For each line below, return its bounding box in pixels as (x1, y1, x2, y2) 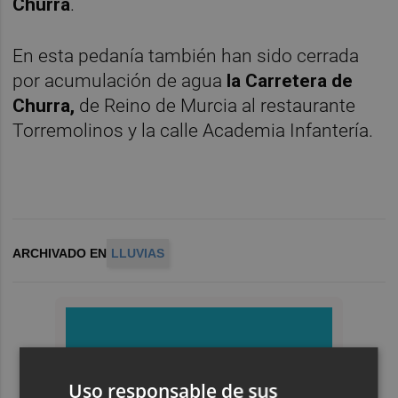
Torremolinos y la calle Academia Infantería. (12, 119, 374, 141)
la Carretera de (227, 69, 354, 92)
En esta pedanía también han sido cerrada (12, 44, 360, 67)
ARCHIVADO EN (12, 245, 107, 260)
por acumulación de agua (12, 69, 227, 92)
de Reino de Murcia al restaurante (75, 94, 356, 116)
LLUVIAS (111, 245, 165, 260)
